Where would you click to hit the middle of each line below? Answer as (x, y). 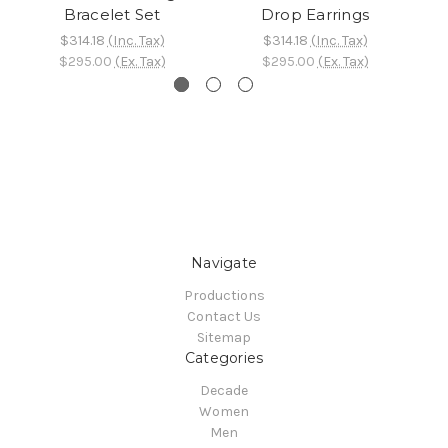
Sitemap (224, 338)
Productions (224, 296)
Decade (224, 391)
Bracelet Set (112, 15)
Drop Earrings (315, 15)
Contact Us (224, 317)
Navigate (224, 263)
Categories (224, 358)
